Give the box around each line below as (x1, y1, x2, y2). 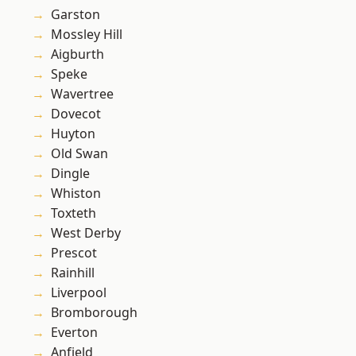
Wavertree (51, 85, 114, 103)
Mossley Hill (51, 25, 122, 44)
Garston (51, 6, 100, 24)
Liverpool (51, 284, 106, 302)
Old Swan (51, 145, 108, 163)
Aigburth (51, 45, 104, 64)
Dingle (51, 164, 90, 183)
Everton (51, 323, 98, 342)
